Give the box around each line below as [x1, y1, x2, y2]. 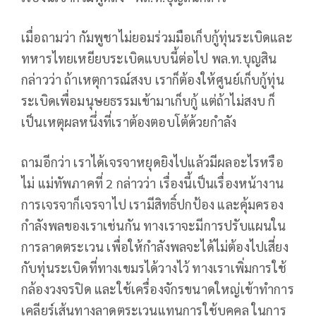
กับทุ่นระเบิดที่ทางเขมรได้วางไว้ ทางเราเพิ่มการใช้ [21, 260, 287, 276]
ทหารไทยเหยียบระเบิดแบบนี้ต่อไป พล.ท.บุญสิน [21, 50, 277, 67]
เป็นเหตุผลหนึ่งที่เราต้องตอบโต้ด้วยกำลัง [21, 114, 237, 130]
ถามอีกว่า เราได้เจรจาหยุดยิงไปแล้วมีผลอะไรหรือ [21, 154, 284, 171]
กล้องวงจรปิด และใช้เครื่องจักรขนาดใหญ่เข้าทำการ [21, 281, 294, 298]
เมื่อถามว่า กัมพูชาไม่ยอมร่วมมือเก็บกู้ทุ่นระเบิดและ [21, 29, 293, 46]
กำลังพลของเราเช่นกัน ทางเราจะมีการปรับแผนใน [21, 217, 286, 234]
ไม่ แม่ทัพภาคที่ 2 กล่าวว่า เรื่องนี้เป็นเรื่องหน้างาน [21, 175, 284, 192]
